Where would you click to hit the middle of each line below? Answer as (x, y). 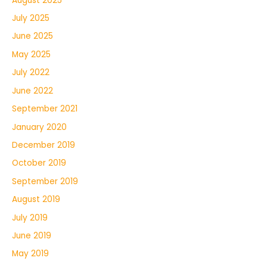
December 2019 (44, 145)
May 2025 (31, 54)
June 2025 (32, 36)
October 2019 (39, 163)
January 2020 (39, 127)
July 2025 (31, 18)
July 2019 (30, 218)
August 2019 (36, 200)
